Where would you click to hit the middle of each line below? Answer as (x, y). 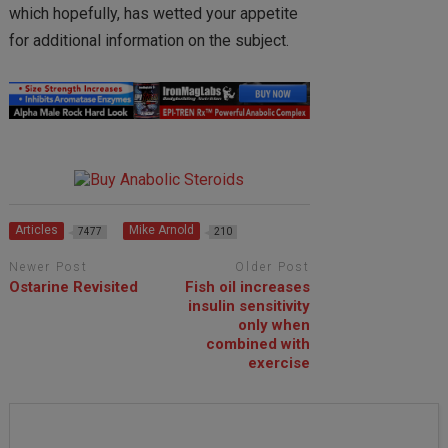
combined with (258, 344)
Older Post (273, 266)
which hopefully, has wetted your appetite (153, 14)
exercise (279, 363)
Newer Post (48, 266)
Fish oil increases (248, 287)
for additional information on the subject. (148, 41)
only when (274, 325)
